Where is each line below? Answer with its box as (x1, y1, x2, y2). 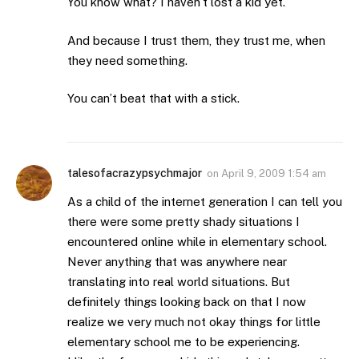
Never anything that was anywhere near (67, 255, 287, 269)
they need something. (67, 53, 188, 67)
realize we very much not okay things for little (67, 315, 321, 329)
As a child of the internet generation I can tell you (67, 195, 342, 209)
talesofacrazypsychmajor (67, 167, 202, 180)
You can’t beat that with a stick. (67, 91, 240, 106)
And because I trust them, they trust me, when (67, 33, 325, 47)
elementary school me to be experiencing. (67, 335, 300, 349)
